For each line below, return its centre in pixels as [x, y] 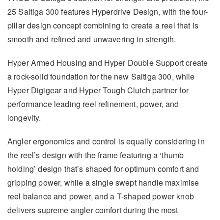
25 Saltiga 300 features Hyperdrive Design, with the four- [108, 12]
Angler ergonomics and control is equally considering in [106, 141]
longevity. [24, 118]
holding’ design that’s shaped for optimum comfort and [103, 169]
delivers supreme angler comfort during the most [93, 210]
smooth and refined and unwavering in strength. [92, 39]
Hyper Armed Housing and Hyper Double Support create [108, 63]
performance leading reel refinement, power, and [93, 104]
